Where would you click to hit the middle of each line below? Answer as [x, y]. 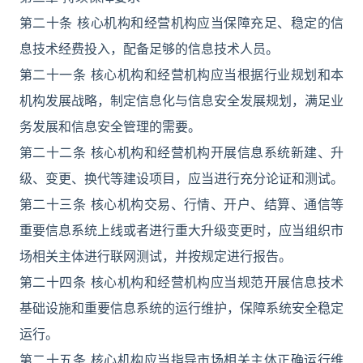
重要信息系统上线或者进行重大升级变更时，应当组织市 [181, 230]
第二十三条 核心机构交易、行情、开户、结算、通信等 [181, 204]
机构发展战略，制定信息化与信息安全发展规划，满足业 [181, 100]
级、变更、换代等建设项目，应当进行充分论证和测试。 [181, 178]
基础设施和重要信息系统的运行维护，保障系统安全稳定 [181, 308]
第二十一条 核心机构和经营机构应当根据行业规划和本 [181, 75]
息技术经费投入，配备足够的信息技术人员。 [149, 49]
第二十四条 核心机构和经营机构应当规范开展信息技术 [181, 282]
